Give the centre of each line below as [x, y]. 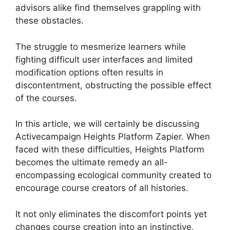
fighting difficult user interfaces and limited [104, 59]
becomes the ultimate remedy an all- [92, 162]
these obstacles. [50, 21]
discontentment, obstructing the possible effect [113, 85]
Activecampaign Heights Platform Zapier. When [113, 137]
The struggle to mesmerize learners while [101, 46]
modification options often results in [89, 72]
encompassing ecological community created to [113, 175]
